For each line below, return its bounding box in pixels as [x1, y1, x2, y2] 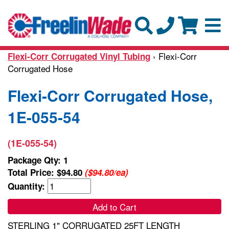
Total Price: [8, 166, 57, 178]
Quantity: [8, 179, 48, 192]
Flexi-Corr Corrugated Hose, [8, 84, 213, 106]
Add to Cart [93, 200, 136, 213]
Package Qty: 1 [8, 153, 68, 166]
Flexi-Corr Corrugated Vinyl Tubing [8, 50, 150, 62]
